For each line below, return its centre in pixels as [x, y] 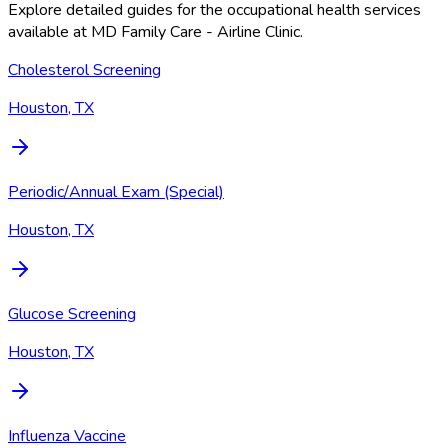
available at [49, 31]
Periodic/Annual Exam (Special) [116, 191]
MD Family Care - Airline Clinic [195, 31]
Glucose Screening [72, 313]
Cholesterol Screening [84, 69]
